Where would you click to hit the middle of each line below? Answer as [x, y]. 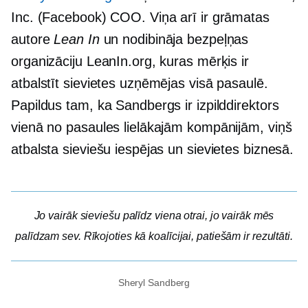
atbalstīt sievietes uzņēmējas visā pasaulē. [140, 83]
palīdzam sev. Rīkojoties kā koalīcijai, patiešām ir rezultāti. [154, 236]
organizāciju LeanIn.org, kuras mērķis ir [130, 61]
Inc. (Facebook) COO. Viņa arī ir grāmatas [140, 17]
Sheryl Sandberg [154, 283]
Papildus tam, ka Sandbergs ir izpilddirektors [145, 105]
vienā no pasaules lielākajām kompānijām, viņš [152, 127]
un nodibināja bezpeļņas [174, 39]
